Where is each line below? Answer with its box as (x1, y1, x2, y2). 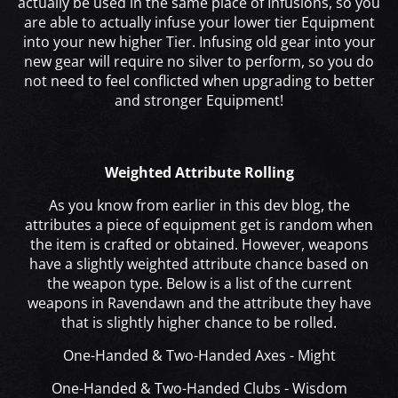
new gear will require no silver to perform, (24, 52, 308, 72)
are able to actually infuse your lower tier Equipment (23, 12, 375, 33)
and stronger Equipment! (115, 91, 283, 111)
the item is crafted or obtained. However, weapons (29, 235, 369, 255)
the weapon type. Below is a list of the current (46, 274, 352, 294)
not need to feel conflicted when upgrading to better (23, 71, 375, 92)
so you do (308, 52, 374, 72)
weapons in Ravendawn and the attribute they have (27, 293, 371, 314)
